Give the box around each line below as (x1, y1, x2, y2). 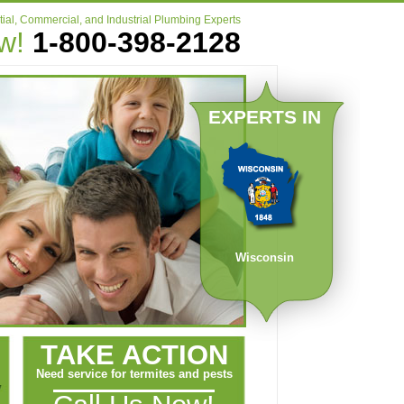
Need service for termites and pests (35, 367, 233, 381)
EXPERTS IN (207, 106, 321, 128)
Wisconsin (234, 251, 294, 264)
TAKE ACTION (40, 339, 228, 370)
